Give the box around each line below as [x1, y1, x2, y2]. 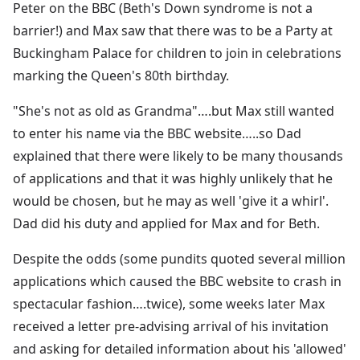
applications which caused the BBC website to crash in [13, 272, 342, 290]
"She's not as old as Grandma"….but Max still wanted [13, 101, 334, 120]
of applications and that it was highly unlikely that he [13, 169, 333, 187]
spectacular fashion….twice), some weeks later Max [13, 294, 325, 313]
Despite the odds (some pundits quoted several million [13, 249, 346, 268]
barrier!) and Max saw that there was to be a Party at [13, 21, 333, 39]
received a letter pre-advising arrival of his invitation [13, 317, 329, 335]
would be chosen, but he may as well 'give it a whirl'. [13, 191, 329, 210]
